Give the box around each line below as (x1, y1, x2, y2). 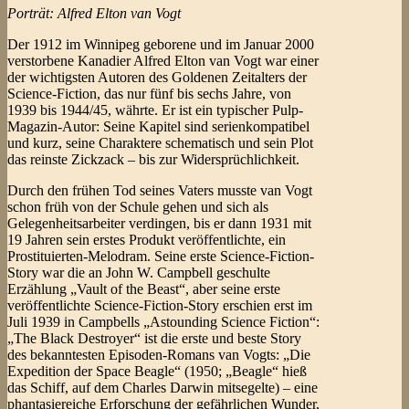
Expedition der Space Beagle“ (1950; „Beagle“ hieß (7, 363, 307, 380)
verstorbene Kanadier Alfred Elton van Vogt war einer (7, 53, 319, 69)
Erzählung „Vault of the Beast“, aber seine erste (7, 281, 280, 298)
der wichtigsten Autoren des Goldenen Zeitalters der (7, 69, 307, 86)
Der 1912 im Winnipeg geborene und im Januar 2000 (7, 37, 314, 53)
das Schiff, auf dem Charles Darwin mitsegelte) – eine (7, 380, 318, 396)
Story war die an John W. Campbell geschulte (7, 265, 270, 281)
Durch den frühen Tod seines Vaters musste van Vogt (7, 183, 312, 199)
